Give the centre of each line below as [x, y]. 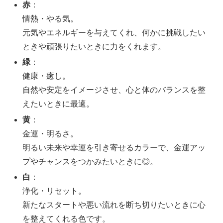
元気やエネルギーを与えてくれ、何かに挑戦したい [114, 33]
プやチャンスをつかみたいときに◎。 [90, 161]
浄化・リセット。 [55, 191]
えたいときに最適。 [58, 104]
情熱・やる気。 [51, 19]
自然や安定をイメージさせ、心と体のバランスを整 [114, 90]
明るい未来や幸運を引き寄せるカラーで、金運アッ [114, 147]
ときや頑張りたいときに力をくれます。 [94, 47]
